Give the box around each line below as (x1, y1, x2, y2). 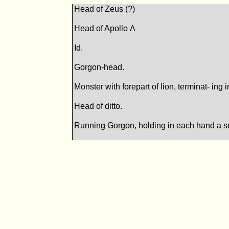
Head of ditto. (74, 102, 123, 111)
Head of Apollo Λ (74, 24, 136, 33)
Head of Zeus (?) (74, 5, 135, 14)
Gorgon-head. (74, 63, 125, 72)
